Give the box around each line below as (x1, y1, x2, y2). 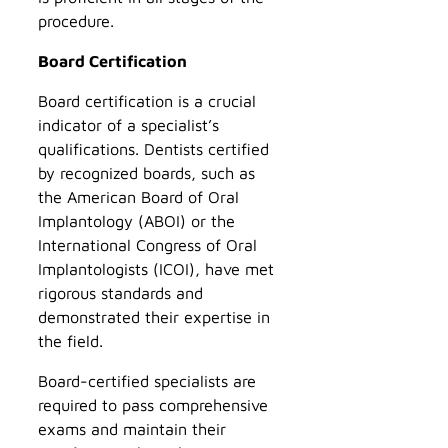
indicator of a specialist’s (38, 115, 219, 135)
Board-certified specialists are (38, 371, 256, 391)
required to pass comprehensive (38, 395, 268, 415)
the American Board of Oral (38, 187, 239, 207)
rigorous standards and (38, 283, 203, 303)
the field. (38, 331, 108, 351)
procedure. (38, 10, 114, 30)
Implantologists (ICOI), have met (38, 259, 274, 279)
